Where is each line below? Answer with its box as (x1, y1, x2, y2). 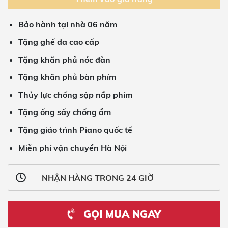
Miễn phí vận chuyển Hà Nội (18, 142, 127, 153)
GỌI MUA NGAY (80, 208, 161, 221)
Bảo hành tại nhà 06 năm (18, 19, 117, 30)
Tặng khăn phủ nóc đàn (18, 54, 110, 65)
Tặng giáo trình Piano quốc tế (18, 125, 132, 135)
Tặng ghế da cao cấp (18, 37, 99, 47)
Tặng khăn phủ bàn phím (18, 72, 116, 82)
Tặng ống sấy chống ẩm (18, 107, 111, 118)
